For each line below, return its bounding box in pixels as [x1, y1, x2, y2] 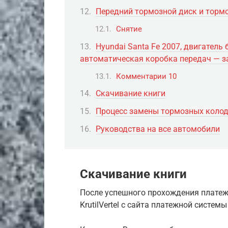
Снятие [116, 24, 142, 34]
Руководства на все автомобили [96, 124, 220, 134]
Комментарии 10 [116, 71, 177, 81]
